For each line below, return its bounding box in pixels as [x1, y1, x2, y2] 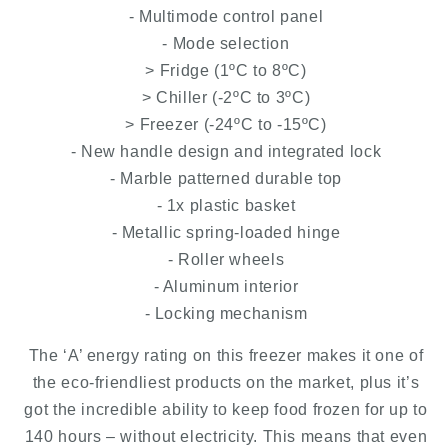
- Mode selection [162, 34, 290, 52]
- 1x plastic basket [156, 196, 296, 214]
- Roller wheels [167, 250, 285, 268]
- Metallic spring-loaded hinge [111, 223, 341, 241]
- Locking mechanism [144, 304, 308, 322]
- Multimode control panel [128, 7, 324, 25]
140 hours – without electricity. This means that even [24, 428, 428, 446]
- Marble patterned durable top [110, 169, 342, 187]
